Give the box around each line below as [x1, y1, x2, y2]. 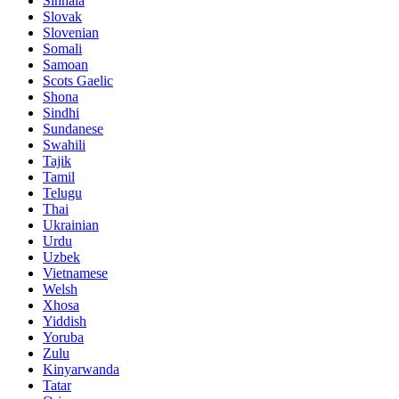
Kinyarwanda [43, 362, 119, 378]
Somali [43, 41, 82, 57]
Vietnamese [43, 265, 108, 281]
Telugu [43, 185, 82, 201]
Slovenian [43, 25, 99, 41]
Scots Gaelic [43, 73, 113, 89]
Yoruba [43, 330, 84, 346]
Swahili [43, 137, 85, 153]
